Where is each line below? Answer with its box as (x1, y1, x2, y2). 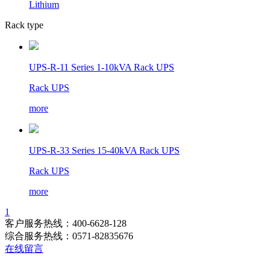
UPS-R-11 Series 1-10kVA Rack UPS (29, 62, 174, 72)
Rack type (5, 20, 43, 30)
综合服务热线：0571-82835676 (5, 231, 133, 241)
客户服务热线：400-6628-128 (5, 218, 127, 228)
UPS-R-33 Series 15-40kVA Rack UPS (29, 145, 180, 155)
